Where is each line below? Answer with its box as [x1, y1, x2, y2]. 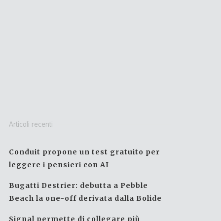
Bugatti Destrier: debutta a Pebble [9, 181, 148, 190]
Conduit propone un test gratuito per [9, 147, 160, 156]
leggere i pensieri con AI [9, 160, 110, 169]
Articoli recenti [9, 117, 53, 130]
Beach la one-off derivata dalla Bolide [9, 194, 162, 203]
